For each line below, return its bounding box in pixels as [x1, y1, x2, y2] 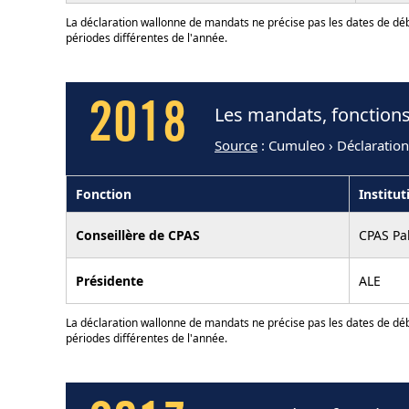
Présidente [76, 271, 143, 289]
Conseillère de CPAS [76, 225, 200, 244]
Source [215, 136, 257, 154]
